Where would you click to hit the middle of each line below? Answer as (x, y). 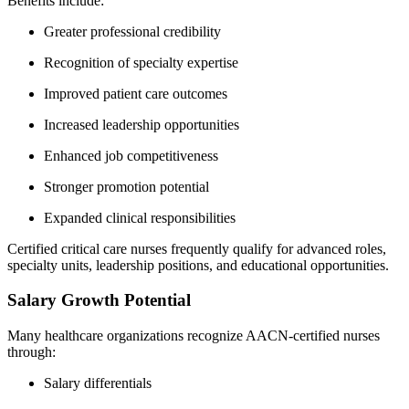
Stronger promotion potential (126, 186)
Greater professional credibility (132, 31)
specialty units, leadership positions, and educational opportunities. (198, 265)
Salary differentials (98, 383)
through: (31, 351)
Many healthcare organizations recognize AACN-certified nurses (194, 335)
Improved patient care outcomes (136, 93)
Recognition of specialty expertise (141, 62)
